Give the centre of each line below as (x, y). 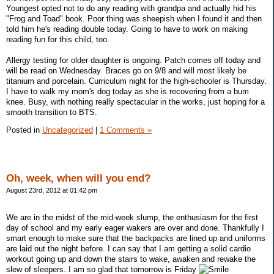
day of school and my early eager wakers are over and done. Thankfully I (135, 228)
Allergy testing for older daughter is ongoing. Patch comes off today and (133, 60)
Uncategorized (68, 130)
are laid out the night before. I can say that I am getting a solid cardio (128, 248)
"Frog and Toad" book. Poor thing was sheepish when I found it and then (134, 18)
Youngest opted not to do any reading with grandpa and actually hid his (131, 8)
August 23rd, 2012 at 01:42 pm (52, 191)
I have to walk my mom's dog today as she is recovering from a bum (128, 91)
